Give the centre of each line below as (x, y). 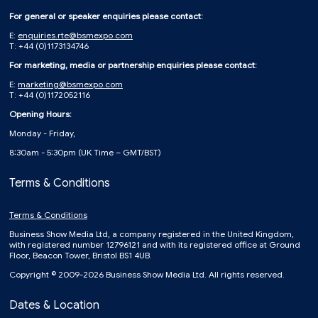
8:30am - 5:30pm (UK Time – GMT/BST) (85, 153)
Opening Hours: (40, 114)
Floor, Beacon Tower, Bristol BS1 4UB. (81, 256)
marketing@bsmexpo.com (70, 84)
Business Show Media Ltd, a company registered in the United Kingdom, (152, 234)
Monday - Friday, (42, 133)
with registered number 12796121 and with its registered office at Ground (155, 245)
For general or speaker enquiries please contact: (106, 16)
